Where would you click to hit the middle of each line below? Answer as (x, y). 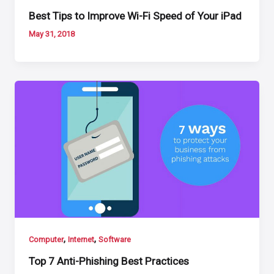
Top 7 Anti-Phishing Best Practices (109, 261)
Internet (81, 239)
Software (115, 239)
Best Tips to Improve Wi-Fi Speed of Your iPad (135, 16)
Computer (46, 239)
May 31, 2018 (52, 34)
